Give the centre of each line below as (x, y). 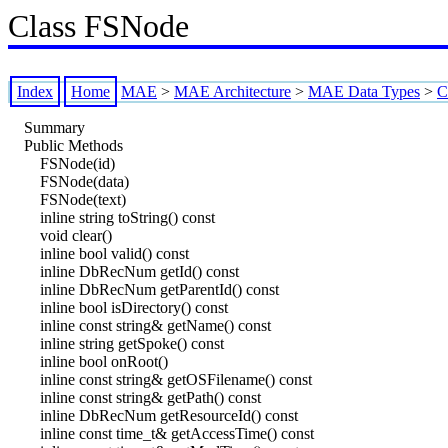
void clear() (76, 235)
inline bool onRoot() (104, 361)
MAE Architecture (232, 91)
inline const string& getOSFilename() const (176, 379)
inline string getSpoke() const (132, 343)
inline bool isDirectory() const (134, 307)
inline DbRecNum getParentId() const (159, 289)
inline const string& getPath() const (150, 397)
